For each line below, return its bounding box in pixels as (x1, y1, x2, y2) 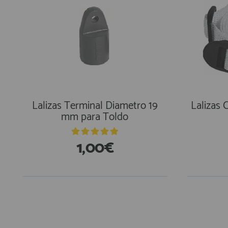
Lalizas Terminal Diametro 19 (32, 97, 158, 115)
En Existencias (41, 191, 88, 199)
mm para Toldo (61, 108, 129, 126)
